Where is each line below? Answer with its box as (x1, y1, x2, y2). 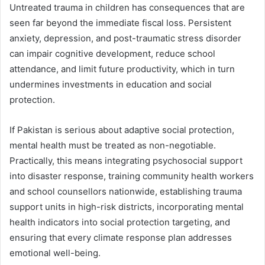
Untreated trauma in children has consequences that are (9, 2, 245, 14)
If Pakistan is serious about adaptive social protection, (9, 124, 234, 136)
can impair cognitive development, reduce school (9, 48, 215, 60)
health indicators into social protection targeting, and (9, 216, 230, 228)
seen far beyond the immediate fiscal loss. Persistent (9, 17, 231, 29)
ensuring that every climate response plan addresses (9, 232, 232, 244)
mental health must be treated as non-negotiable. (9, 140, 216, 151)
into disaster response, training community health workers (9, 170, 254, 182)
